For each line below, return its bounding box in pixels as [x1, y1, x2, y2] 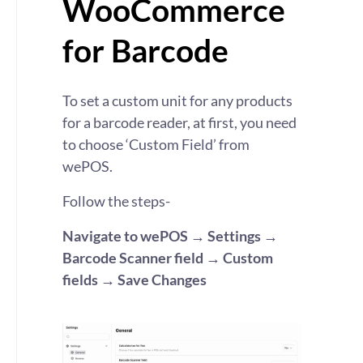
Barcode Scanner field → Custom [62, 249, 273, 267]
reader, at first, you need [144, 113, 297, 131]
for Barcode [62, 31, 235, 69]
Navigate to [62, 227, 140, 245]
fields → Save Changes [62, 271, 207, 288]
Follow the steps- [62, 192, 170, 210]
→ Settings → [188, 227, 278, 245]
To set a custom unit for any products [62, 92, 293, 109]
